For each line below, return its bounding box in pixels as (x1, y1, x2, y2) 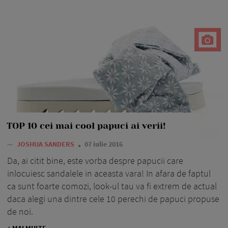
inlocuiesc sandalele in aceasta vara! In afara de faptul (7, 167, 211, 180)
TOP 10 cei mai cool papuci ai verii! (7, 121, 166, 131)
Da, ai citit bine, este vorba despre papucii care (7, 155, 183, 167)
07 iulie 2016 (84, 139, 123, 149)
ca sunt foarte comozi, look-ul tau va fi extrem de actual (7, 180, 217, 192)
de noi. (7, 206, 33, 218)
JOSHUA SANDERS (17, 139, 76, 149)
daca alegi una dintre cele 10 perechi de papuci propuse (7, 193, 219, 205)
